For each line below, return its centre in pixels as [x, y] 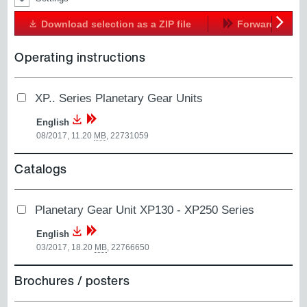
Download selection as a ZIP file [118, 24]
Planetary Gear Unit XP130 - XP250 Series [145, 210]
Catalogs [41, 169]
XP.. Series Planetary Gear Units [119, 98]
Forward [257, 24]
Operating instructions [80, 57]
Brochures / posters [72, 281]
